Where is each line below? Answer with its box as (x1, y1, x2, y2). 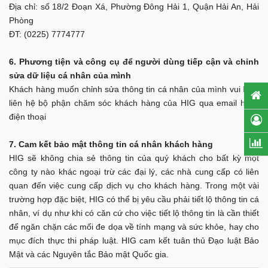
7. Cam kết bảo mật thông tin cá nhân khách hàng (9, 139, 213, 149)
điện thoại (9, 111, 46, 121)
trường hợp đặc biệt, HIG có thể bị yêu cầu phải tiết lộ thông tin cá (9, 194, 259, 204)
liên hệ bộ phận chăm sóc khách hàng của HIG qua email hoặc (9, 98, 259, 108)
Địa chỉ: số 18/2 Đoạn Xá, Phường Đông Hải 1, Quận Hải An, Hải (9, 1, 259, 11)
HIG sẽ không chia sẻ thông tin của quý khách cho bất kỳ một (9, 153, 259, 163)
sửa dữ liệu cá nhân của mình (9, 70, 131, 80)
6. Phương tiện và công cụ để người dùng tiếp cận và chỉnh (9, 56, 259, 66)
